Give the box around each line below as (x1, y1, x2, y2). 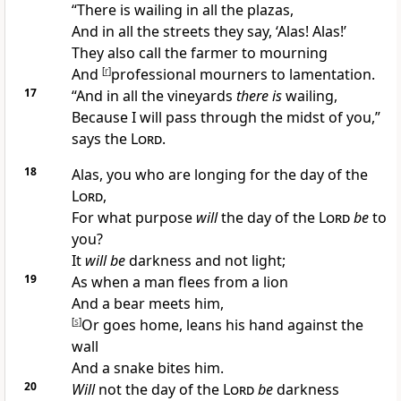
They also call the (71, 43, 191, 64)
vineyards (166, 86, 236, 107)
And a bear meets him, (71, 294, 224, 314)
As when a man (71, 272, 178, 293)
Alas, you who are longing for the (71, 165, 300, 185)
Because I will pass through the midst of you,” (71, 107, 380, 128)
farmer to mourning (190, 43, 328, 64)
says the (71, 129, 131, 149)
